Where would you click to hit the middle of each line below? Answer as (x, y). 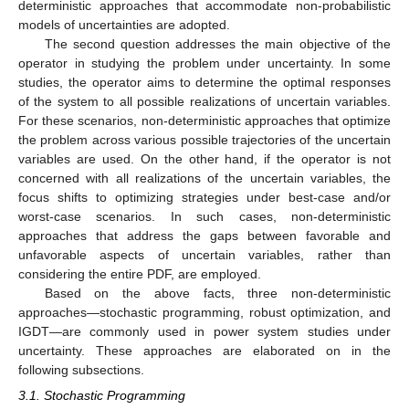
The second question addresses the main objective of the (217, 43)
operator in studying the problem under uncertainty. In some (204, 63)
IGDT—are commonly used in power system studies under (204, 331)
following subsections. (81, 369)
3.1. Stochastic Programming (102, 396)
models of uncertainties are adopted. (124, 24)
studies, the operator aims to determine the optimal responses (204, 82)
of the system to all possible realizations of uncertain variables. (204, 101)
